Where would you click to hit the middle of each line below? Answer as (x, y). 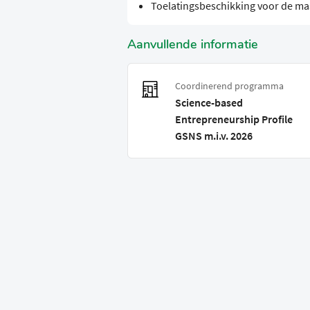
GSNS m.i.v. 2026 (214, 136)
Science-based (209, 103)
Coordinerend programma (229, 86)
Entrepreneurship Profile (234, 119)
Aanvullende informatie (193, 45)
